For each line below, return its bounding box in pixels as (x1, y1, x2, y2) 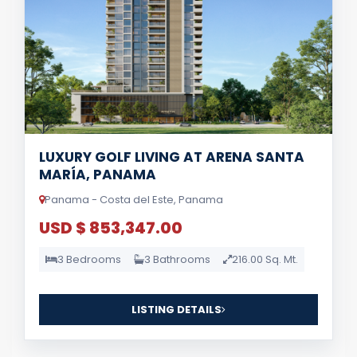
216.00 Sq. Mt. (232, 251, 298, 267)
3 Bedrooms (57, 251, 121, 267)
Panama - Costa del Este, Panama (45, 191, 223, 207)
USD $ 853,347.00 (39, 216, 182, 239)
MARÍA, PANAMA (39, 164, 156, 184)
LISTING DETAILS (131, 301, 222, 317)
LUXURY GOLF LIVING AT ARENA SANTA (39, 147, 304, 167)
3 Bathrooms (144, 251, 210, 267)
